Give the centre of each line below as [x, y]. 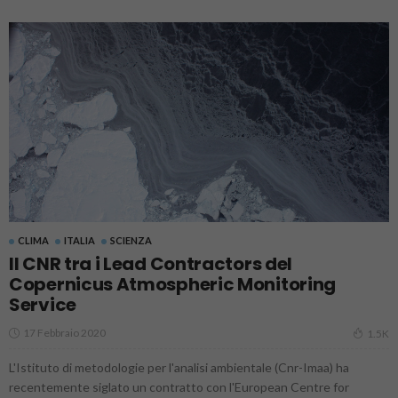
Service [43, 305]
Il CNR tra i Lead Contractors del [151, 264]
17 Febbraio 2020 [64, 333]
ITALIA [80, 241]
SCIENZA [131, 241]
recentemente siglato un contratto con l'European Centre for [179, 387]
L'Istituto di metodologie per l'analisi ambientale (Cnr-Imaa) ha [179, 368]
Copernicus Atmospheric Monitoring [173, 285]
